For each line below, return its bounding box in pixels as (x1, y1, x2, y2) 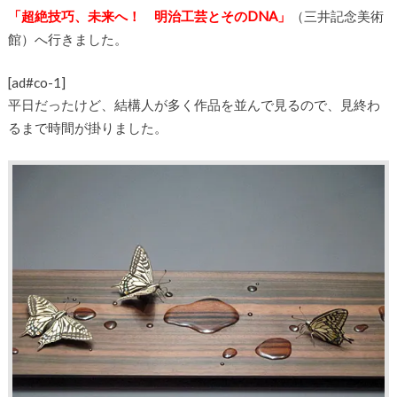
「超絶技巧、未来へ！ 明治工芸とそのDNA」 (7, 8, 291, 24)
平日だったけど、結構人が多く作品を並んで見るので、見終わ (7, 96, 380, 113)
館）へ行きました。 (7, 31, 128, 47)
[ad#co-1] (7, 74, 66, 90)
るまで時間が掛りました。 (7, 119, 167, 136)
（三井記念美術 (290, 8, 384, 24)
